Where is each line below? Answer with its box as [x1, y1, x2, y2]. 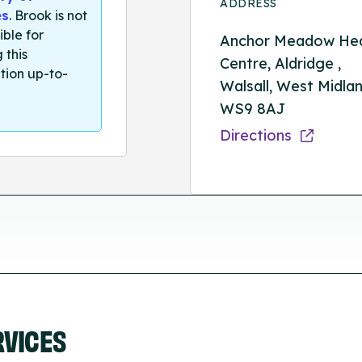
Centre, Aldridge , [220, 53, 342, 73]
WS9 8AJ [220, 99, 286, 118]
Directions [220, 125, 297, 145]
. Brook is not [8, 7, 87, 24]
